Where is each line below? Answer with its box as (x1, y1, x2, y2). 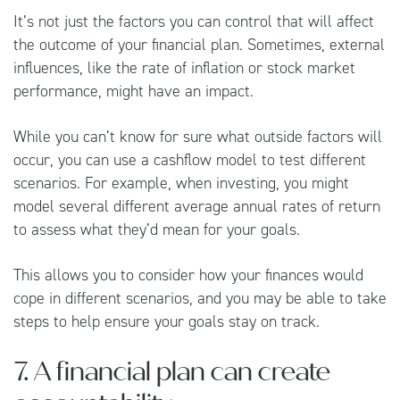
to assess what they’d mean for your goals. (13, 218, 300, 240)
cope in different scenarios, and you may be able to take (13, 287, 387, 309)
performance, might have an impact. (13, 79, 254, 102)
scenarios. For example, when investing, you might (13, 171, 349, 194)
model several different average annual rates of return (13, 195, 380, 217)
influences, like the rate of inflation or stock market (13, 56, 355, 79)
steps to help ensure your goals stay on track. (13, 310, 320, 332)
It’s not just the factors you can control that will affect (13, 10, 374, 32)
